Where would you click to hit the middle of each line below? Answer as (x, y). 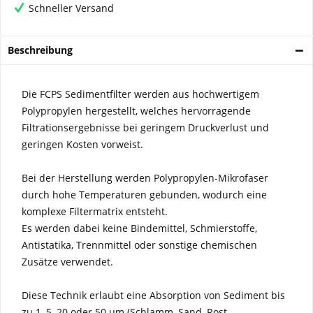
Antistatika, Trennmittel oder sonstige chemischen (139, 245)
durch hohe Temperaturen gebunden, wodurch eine (144, 195)
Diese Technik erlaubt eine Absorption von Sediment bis (153, 295)
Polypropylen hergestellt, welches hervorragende (136, 111)
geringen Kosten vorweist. (82, 144)
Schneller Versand (71, 8)
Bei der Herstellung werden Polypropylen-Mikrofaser (145, 178)
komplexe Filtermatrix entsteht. (95, 211)
